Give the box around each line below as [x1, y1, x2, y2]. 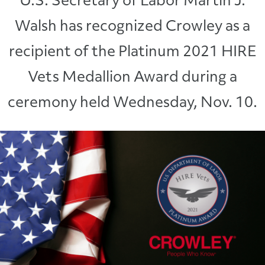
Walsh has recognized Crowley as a [15, 20, 250, 34]
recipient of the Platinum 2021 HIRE [8, 46, 257, 60]
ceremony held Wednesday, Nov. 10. [8, 96, 257, 111]
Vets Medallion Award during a [28, 71, 237, 85]
